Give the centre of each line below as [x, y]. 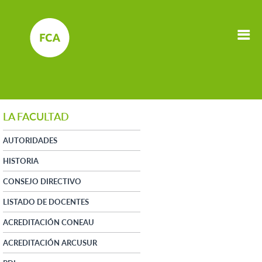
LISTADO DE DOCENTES [46, 201]
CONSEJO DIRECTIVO [42, 181]
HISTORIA [21, 161]
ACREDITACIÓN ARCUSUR [50, 242]
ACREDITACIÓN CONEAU [49, 222]
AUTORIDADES [30, 140]
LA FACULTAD [36, 116]
